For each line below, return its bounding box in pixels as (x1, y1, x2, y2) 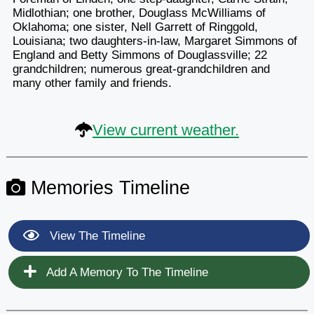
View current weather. (93, 121, 239, 139)
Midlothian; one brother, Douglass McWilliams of (12, 6, 266, 20)
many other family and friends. (12, 76, 172, 90)
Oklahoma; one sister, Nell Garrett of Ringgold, (12, 20, 258, 34)
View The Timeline (46, 228, 145, 243)
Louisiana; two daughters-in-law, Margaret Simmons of (12, 34, 297, 48)
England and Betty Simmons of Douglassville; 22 (12, 48, 267, 62)
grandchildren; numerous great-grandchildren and (12, 62, 270, 76)
